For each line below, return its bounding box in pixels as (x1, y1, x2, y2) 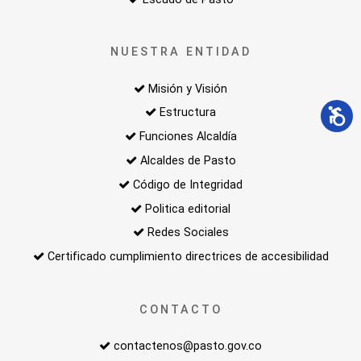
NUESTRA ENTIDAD (110, 45, 251, 60)
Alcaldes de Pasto (139, 154, 236, 168)
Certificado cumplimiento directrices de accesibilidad (47, 250, 329, 264)
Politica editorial (145, 201, 230, 216)
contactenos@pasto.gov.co (114, 338, 262, 353)
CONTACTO (139, 302, 222, 317)
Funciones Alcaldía (139, 130, 237, 144)
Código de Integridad (133, 177, 243, 192)
